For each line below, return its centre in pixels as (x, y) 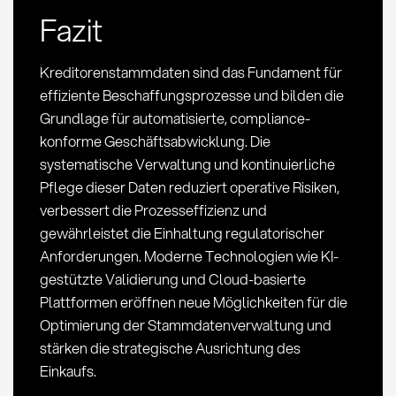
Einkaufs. (68, 370)
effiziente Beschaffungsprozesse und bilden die (191, 95)
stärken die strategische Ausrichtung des (170, 347)
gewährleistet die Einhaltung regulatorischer (182, 232)
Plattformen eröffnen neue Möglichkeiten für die (193, 301)
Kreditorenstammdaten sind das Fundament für (190, 72)
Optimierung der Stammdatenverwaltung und (185, 324)
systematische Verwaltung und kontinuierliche (187, 164)
